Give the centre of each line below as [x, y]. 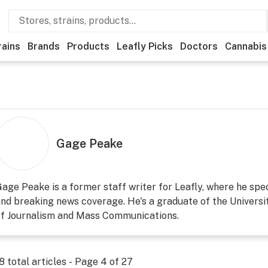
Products [88, 46]
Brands [44, 46]
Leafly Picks [145, 46]
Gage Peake [89, 144]
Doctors [199, 46]
